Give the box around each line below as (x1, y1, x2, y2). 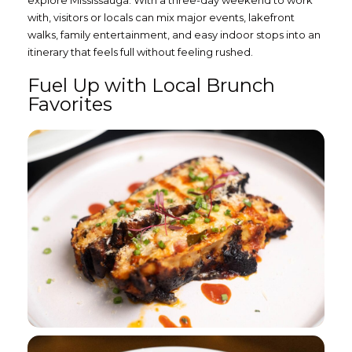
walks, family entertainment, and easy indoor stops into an (27, 27, 321, 41)
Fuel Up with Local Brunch (27, 73, 275, 97)
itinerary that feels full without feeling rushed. (27, 45, 253, 58)
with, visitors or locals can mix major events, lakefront (27, 10, 295, 24)
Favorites (27, 92, 112, 115)
